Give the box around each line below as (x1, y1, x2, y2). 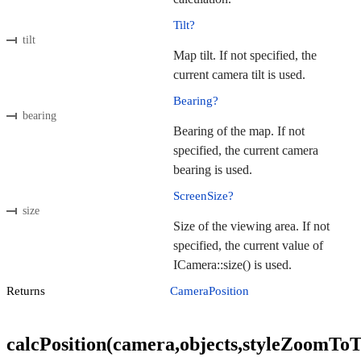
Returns (6, 284, 45, 298)
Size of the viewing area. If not (173, 219, 330, 234)
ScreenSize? (173, 189, 234, 203)
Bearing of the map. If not (173, 124, 305, 139)
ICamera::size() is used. (173, 258, 292, 272)
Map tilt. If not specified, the (173, 48, 317, 63)
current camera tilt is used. (173, 68, 305, 82)
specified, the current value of (173, 239, 323, 253)
